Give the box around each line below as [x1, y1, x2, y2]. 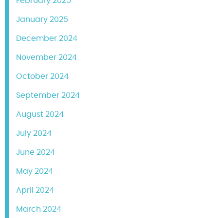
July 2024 [16, 129, 52, 138]
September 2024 [16, 91, 80, 100]
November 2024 [16, 54, 77, 62]
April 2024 [16, 186, 54, 195]
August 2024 [16, 110, 64, 119]
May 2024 [16, 167, 53, 176]
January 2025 [16, 16, 68, 24]
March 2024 [16, 205, 61, 214]
